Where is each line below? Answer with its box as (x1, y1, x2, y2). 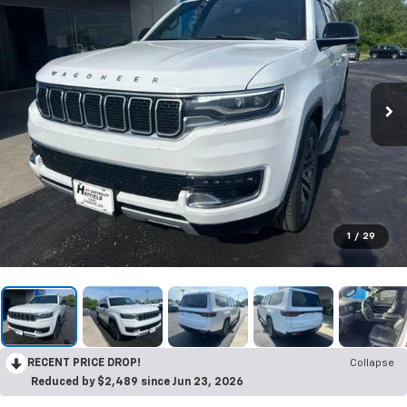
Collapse (350, 358, 394, 370)
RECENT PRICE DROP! (27, 358, 141, 370)
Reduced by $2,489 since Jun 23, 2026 (31, 377, 243, 389)
